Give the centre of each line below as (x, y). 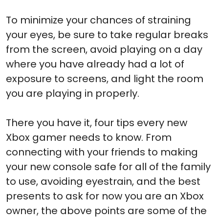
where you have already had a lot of (95, 64)
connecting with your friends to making (102, 152)
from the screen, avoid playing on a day (104, 50)
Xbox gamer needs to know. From (89, 138)
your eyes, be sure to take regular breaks (107, 35)
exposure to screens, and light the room (105, 79)
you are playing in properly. (73, 94)
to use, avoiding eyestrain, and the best (103, 182)
